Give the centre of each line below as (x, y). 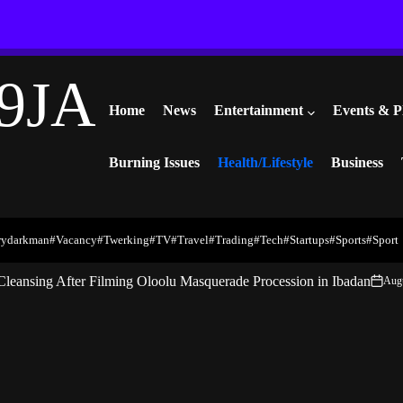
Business (357, 162)
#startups (307, 240)
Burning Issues (154, 162)
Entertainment (258, 111)
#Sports (348, 240)
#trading (232, 240)
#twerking (124, 240)
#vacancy (74, 240)
